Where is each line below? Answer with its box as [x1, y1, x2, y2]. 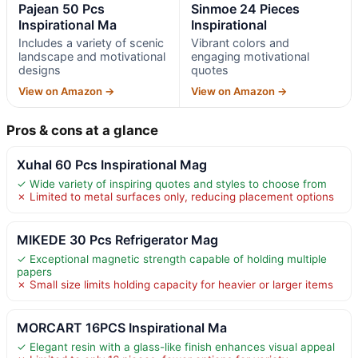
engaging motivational [190, 49, 309, 63]
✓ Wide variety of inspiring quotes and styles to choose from [17, 177, 327, 190]
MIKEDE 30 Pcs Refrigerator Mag [17, 231, 218, 248]
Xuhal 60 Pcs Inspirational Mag [17, 156, 207, 173]
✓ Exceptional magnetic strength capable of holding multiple [17, 252, 327, 265]
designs [18, 62, 61, 77]
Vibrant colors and [190, 35, 289, 50]
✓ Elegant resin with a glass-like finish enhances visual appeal [17, 340, 335, 353]
